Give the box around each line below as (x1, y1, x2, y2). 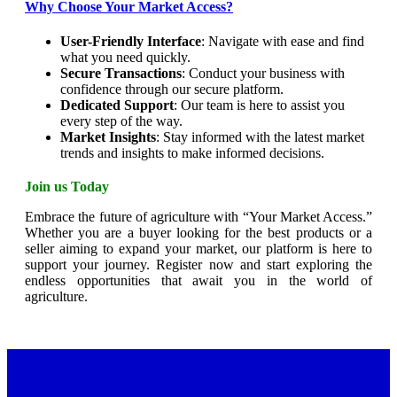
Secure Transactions (60, 65, 182, 81)
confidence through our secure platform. (60, 81, 284, 97)
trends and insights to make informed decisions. (60, 144, 324, 160)
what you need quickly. (60, 49, 191, 65)
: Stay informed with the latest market (156, 128, 364, 144)
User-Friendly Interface (60, 33, 201, 49)
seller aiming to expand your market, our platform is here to (25, 240, 372, 256)
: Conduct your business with (182, 65, 345, 81)
